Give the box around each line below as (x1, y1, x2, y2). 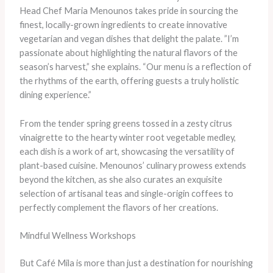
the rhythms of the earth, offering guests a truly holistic (19, 76, 239, 87)
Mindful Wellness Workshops (19, 230, 136, 241)
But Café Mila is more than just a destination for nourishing (19, 257, 253, 268)
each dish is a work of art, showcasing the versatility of (19, 146, 235, 157)
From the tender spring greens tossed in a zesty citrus (19, 118, 232, 129)
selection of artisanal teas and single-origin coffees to (19, 188, 233, 199)
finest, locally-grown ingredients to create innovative (19, 19, 227, 30)
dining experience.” (19, 90, 91, 101)
